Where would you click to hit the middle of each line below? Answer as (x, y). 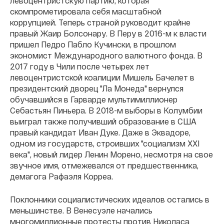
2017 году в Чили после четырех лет (80, 66)
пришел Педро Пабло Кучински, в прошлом (93, 44)
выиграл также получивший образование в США (103, 121)
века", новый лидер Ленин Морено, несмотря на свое (111, 154)
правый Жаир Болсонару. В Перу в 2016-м (91, 33)
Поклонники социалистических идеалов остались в (110, 199)
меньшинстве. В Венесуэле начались (81, 210)
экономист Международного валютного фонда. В (106, 55)
